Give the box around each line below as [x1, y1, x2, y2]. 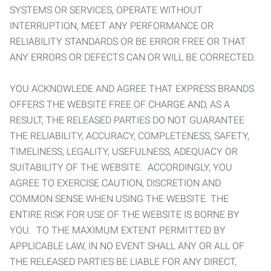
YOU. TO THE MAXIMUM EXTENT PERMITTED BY [10, 224, 226, 236]
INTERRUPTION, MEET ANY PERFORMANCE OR [10, 20, 214, 31]
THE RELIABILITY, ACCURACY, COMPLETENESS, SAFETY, [10, 130, 249, 142]
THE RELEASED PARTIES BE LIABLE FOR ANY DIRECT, [10, 256, 237, 267]
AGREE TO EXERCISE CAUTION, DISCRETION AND [10, 177, 221, 189]
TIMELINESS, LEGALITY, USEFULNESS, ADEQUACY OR [10, 146, 238, 157]
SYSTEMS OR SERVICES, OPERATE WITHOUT [10, 4, 203, 16]
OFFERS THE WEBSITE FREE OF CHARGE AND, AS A [10, 99, 230, 110]
